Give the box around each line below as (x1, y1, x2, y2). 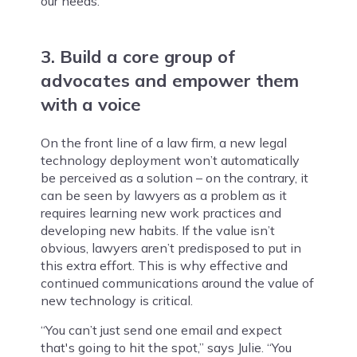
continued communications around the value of (40, 274, 314, 291)
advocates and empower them (40, 69, 299, 92)
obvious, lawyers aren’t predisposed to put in (40, 239, 301, 256)
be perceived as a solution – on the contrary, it (40, 169, 308, 186)
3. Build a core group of (40, 45, 235, 68)
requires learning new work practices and (40, 204, 281, 221)
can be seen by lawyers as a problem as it (40, 186, 287, 203)
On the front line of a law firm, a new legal (40, 134, 287, 151)
